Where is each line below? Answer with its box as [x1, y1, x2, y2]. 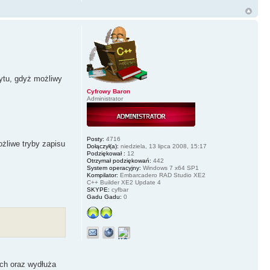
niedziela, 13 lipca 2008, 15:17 [118, 143, 207, 149]
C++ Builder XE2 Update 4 [86, 179, 161, 186]
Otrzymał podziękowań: [86, 157, 151, 164]
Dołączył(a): [86, 143, 119, 149]
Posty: [86, 136, 104, 142]
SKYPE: [86, 186, 110, 193]
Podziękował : [86, 150, 125, 157]
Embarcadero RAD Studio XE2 [118, 172, 206, 178]
